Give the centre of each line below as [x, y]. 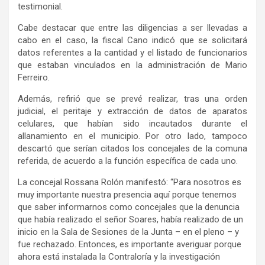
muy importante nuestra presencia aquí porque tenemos [127, 194]
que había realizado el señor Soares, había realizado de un [130, 219]
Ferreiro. [34, 77]
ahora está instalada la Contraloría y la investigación [119, 256]
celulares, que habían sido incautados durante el [132, 123]
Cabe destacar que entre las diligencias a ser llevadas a [132, 28]
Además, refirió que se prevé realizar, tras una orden [132, 98]
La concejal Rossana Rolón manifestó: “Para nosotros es [130, 182]
